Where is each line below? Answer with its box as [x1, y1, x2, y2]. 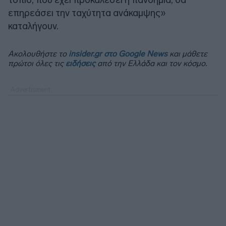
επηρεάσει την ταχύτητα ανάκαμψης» [8, 7, 166, 19]
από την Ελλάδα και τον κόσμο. [95, 58, 207, 68]
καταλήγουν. [8, 20, 59, 32]
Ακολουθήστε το [8, 48, 69, 59]
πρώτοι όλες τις [8, 58, 66, 68]
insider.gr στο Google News [69, 48, 167, 59]
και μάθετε [167, 48, 207, 59]
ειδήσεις [66, 58, 95, 68]
